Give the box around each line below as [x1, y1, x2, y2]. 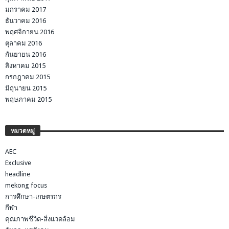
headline [5, 170, 30, 178]
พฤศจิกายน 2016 [5, 28, 54, 36]
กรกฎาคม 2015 [5, 73, 50, 81]
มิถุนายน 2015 [5, 84, 47, 92]
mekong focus [5, 181, 47, 189]
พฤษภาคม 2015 [5, 95, 52, 103]
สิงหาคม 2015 [5, 61, 45, 70]
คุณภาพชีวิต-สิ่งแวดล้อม [5, 215, 75, 223]
